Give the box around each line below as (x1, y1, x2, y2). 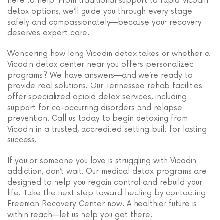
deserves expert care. (7, 28, 89, 37)
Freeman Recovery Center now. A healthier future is (7, 199, 197, 208)
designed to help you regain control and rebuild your (7, 177, 202, 187)
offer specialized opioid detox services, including (7, 92, 187, 101)
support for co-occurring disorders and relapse (7, 103, 182, 112)
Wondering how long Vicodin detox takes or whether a (7, 49, 210, 58)
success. (7, 135, 37, 144)
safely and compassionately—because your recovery (7, 17, 202, 27)
